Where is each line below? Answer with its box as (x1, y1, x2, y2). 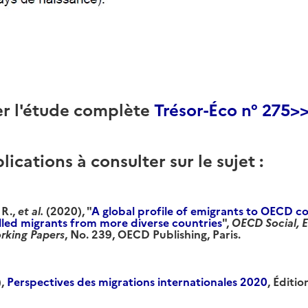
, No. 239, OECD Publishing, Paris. (65, 225, 243, 241)
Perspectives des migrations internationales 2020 (7, 273, 267, 289)
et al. (18, 202, 43, 218)
